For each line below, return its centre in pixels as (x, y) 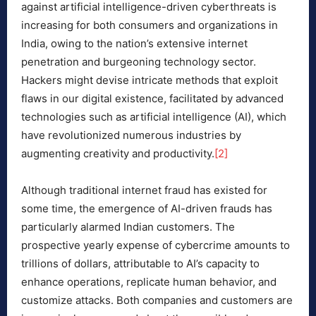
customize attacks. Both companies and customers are (157, 300)
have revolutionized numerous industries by (131, 135)
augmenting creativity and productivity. (118, 154)
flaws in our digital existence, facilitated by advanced (152, 99)
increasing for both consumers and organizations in (150, 25)
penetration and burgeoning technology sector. (139, 62)
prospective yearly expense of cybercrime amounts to (156, 245)
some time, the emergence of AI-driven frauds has (147, 209)
